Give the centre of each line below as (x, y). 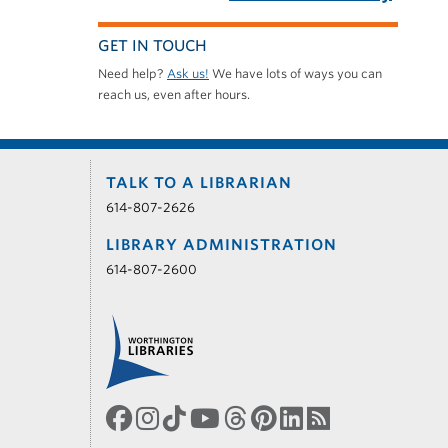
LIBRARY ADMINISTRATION (221, 245)
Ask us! (188, 74)
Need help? (132, 74)
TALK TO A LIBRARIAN (198, 183)
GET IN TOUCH (152, 46)
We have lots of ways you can (295, 74)
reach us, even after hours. (174, 95)
